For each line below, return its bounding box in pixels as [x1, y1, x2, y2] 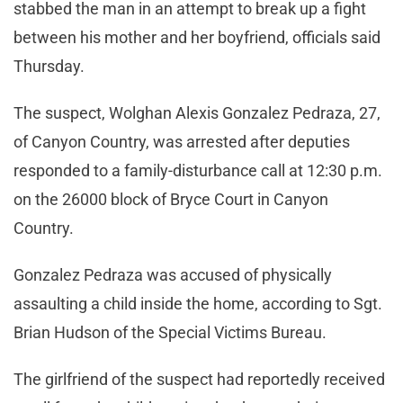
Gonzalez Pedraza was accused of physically [13, 265, 332, 285]
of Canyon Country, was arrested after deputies [13, 132, 350, 152]
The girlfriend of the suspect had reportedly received [13, 370, 385, 390]
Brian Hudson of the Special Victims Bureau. [13, 323, 330, 343]
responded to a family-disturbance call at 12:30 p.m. [13, 161, 382, 181]
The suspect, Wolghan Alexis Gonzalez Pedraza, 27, [13, 103, 381, 123]
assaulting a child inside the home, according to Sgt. [13, 294, 382, 314]
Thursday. [13, 57, 92, 76]
